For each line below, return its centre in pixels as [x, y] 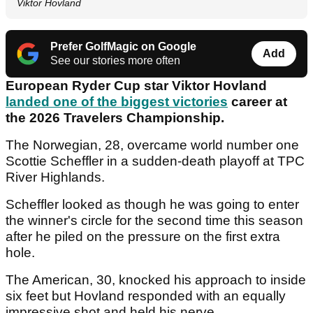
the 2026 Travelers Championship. [117, 118]
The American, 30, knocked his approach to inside [156, 280]
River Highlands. [57, 177]
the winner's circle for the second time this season [154, 221]
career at [257, 102]
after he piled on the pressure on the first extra [143, 237]
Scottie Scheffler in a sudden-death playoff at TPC [155, 161]
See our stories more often [115, 61]
